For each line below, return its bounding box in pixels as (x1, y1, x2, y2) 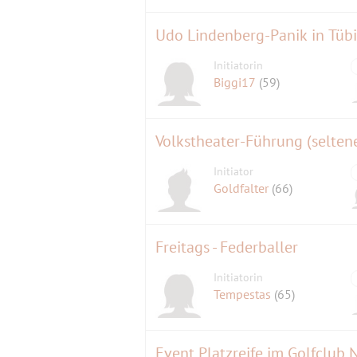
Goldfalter (214, 179, 273, 196)
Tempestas (214, 285, 275, 302)
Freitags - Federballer (155, 236, 298, 257)
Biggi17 (214, 73, 260, 90)
